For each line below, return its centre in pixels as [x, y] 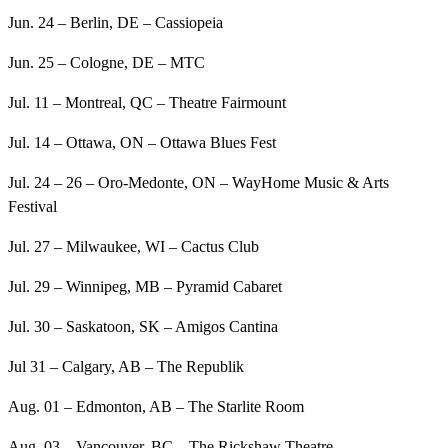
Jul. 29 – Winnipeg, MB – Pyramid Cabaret [145, 287]
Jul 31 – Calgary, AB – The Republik [126, 367]
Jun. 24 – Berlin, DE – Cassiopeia [115, 23]
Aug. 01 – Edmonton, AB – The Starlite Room [156, 407]
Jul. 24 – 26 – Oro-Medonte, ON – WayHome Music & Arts [198, 183]
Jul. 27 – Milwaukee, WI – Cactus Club [133, 247]
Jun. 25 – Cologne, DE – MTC [106, 63]
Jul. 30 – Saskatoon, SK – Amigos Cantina [143, 327]
